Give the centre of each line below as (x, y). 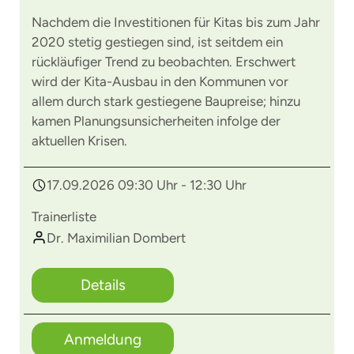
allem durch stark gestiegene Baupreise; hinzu (166, 101)
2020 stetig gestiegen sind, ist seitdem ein (157, 42)
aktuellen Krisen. (79, 141)
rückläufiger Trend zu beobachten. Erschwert (164, 62)
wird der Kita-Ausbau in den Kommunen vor (160, 81)
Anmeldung (103, 339)
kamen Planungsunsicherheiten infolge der (156, 121)
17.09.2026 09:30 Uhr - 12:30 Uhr (147, 185)
